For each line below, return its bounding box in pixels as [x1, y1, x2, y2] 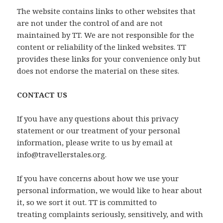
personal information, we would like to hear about [17, 185, 203, 196]
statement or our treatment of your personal [17, 125, 181, 136]
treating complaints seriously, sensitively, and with [17, 209, 204, 220]
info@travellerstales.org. [17, 149, 107, 160]
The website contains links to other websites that [17, 6, 196, 16]
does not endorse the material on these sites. [17, 66, 180, 76]
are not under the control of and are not [17, 18, 163, 28]
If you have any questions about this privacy [17, 113, 179, 124]
